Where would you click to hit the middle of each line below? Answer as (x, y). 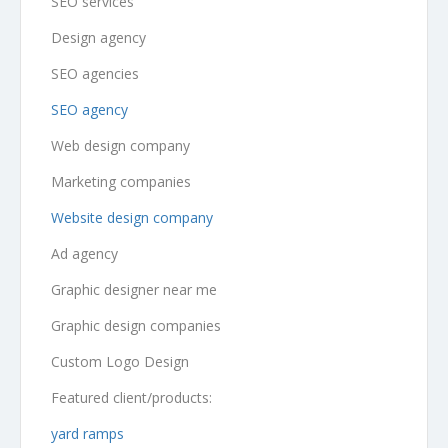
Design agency (100, 37)
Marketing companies (121, 181)
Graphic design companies (136, 325)
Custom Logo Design (122, 361)
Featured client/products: (131, 397)
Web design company (120, 145)
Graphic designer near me (136, 289)
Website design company (132, 217)
